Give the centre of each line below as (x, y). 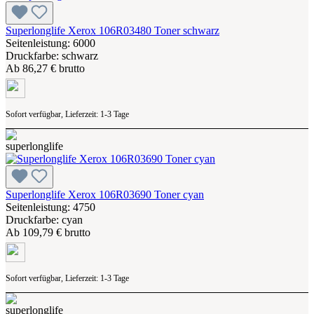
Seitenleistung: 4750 (50, 207)
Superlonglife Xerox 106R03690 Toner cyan (105, 194)
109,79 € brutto (56, 232)
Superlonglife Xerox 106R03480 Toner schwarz (112, 30)
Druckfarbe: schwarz (52, 55)
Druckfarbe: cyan (44, 219)
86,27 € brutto (54, 68)
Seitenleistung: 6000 (50, 43)
